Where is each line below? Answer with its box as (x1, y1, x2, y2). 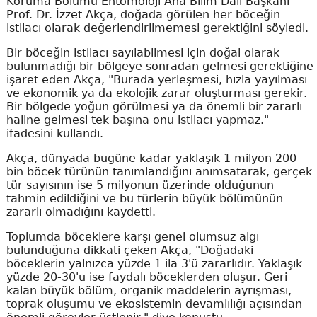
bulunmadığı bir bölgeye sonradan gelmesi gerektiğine (6, 59, 313, 73)
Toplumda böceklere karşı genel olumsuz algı (6, 230, 259, 243)
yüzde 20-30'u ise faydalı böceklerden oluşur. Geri (6, 270, 287, 284)
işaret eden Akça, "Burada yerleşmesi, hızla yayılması (6, 73, 307, 86)
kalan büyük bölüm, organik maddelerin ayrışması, (6, 284, 292, 297)
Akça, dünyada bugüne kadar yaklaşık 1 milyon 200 (6, 151, 296, 165)
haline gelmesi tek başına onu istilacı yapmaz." (6, 113, 269, 127)
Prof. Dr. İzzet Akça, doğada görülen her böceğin (6, 8, 280, 21)
